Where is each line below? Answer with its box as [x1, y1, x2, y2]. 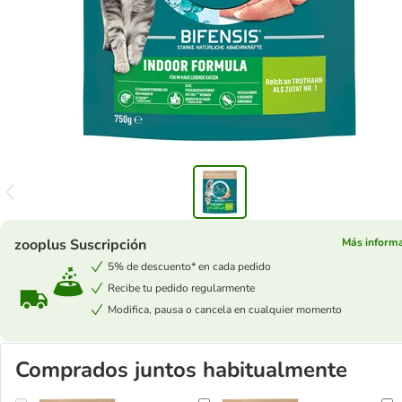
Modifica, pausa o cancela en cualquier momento [108, 302, 342, 317]
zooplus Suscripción [14, 235, 146, 255]
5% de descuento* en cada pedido [108, 259, 271, 274]
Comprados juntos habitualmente [15, 355, 347, 384]
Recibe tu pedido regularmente [108, 281, 255, 295]
